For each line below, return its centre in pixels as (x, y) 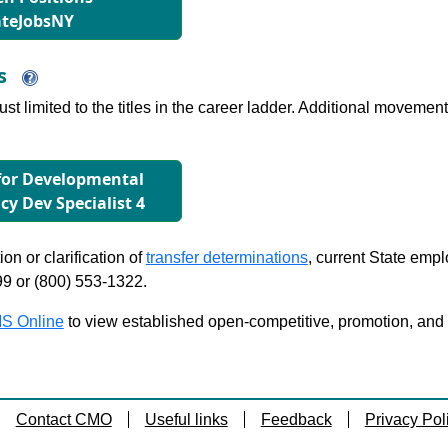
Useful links (186, 419)
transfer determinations (226, 257)
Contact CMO (63, 419)
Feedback (296, 419)
